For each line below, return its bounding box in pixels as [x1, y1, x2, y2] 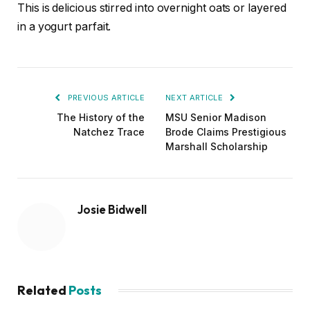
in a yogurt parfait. [17, 20, 111, 33]
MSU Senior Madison [165, 111, 266, 123]
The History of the [57, 111, 145, 123]
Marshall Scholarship [165, 140, 268, 152]
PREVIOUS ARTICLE [65, 93, 145, 102]
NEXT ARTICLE [165, 93, 226, 102]
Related [17, 282, 69, 298]
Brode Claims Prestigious [165, 126, 286, 138]
